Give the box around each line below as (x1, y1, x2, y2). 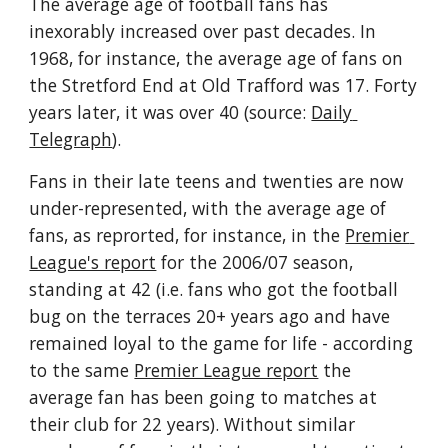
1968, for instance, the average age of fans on (29, 46, 404, 70)
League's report (29, 250, 157, 274)
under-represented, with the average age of (29, 196, 387, 220)
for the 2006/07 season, (156, 250, 354, 274)
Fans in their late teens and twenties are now (29, 169, 404, 193)
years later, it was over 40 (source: (29, 100, 312, 124)
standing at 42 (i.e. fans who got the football (29, 277, 399, 301)
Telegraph (29, 127, 113, 151)
